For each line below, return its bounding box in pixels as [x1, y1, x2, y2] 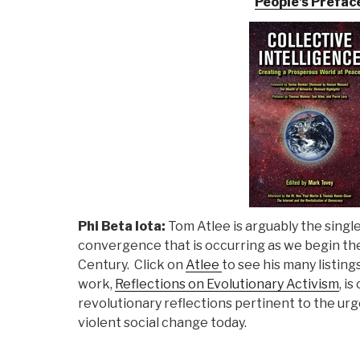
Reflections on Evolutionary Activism [115, 276, 339, 292]
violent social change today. [78, 315, 247, 331]
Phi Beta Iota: [78, 219, 168, 235]
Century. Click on [78, 257, 186, 273]
